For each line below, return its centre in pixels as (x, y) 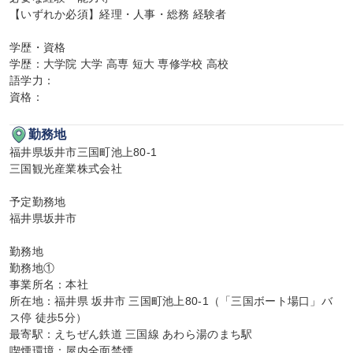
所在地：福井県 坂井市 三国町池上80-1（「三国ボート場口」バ (171, 301)
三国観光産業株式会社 (66, 169)
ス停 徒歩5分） (48, 318)
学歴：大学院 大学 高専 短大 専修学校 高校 (119, 64)
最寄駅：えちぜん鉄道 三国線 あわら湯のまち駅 (131, 334)
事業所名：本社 (49, 284)
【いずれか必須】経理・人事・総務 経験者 (118, 14)
